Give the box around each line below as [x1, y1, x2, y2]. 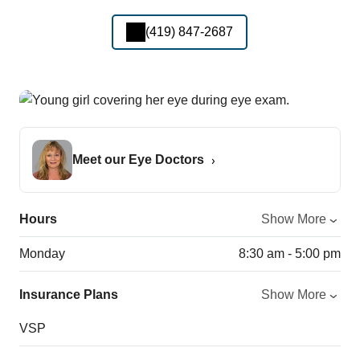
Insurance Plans [19, 287, 118, 301]
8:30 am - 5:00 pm [238, 246, 341, 260]
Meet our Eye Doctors [72, 152, 204, 166]
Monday [19, 246, 65, 260]
